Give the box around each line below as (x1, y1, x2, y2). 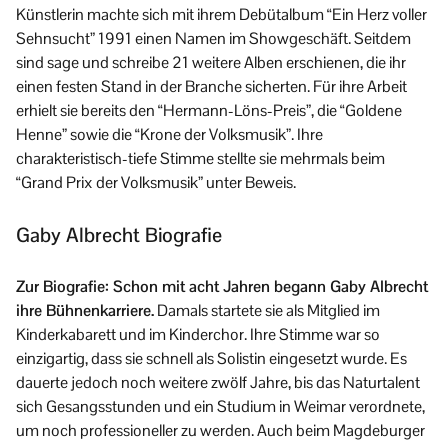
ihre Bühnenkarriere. (16, 300, 154, 322)
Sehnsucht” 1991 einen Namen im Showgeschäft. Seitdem (16, 28, 411, 50)
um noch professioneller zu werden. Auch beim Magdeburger (16, 420, 425, 442)
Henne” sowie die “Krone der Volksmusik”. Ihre (16, 124, 323, 146)
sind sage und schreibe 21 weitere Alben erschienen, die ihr (16, 52, 406, 74)
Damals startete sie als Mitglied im (154, 300, 380, 322)
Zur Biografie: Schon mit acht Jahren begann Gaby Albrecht (16, 276, 428, 298)
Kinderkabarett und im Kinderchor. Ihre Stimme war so (16, 324, 380, 346)
